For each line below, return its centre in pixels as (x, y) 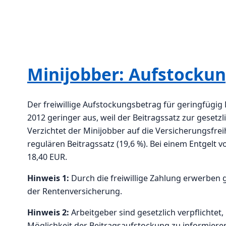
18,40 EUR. (47, 157)
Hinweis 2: (48, 213)
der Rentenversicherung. (75, 191)
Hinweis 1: (48, 178)
